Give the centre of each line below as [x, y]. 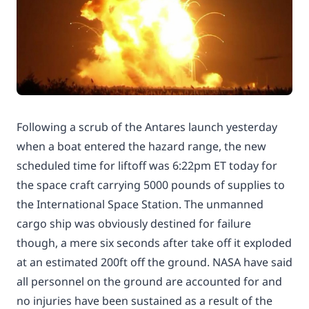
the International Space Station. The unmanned [140, 204]
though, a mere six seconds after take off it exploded [154, 243]
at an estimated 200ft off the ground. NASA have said [154, 262]
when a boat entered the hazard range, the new [141, 146]
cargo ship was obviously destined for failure [134, 223]
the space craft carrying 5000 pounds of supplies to [151, 185]
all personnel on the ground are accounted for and [149, 281]
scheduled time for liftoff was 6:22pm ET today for [147, 166]
